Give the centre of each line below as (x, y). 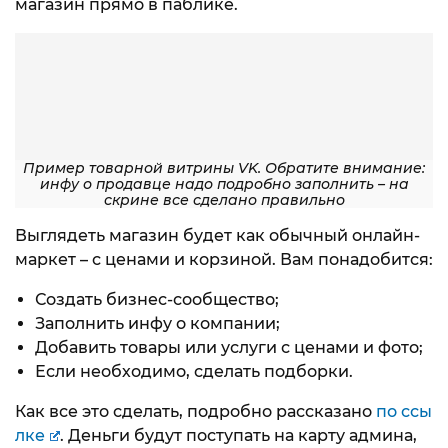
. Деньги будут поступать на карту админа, (238, 436)
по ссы (404, 412)
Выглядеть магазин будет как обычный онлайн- (217, 236)
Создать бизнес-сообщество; (157, 300)
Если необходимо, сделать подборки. (194, 372)
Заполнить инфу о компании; (157, 324)
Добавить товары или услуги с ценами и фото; (229, 348)
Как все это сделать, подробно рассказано (195, 412)
